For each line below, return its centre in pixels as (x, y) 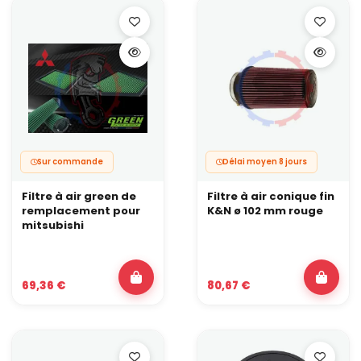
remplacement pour (81, 210)
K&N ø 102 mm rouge (265, 210)
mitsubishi (53, 225)
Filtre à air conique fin (271, 196)
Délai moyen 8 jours (265, 161)
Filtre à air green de (79, 196)
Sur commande (70, 161)
